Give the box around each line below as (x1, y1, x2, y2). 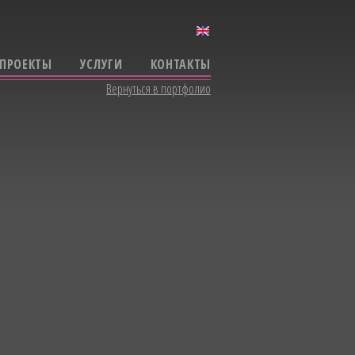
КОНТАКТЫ (150, 55, 211, 73)
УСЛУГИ (79, 55, 123, 73)
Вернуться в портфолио (106, 80, 211, 97)
